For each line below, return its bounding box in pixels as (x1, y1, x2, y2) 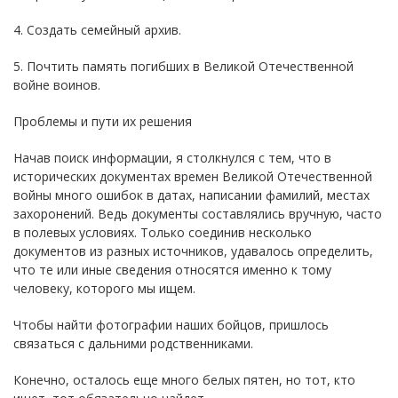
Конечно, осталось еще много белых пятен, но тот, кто (13, 370, 355, 388)
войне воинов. (13, 76, 100, 93)
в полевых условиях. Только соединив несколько (13, 223, 312, 241)
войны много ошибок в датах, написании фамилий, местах (13, 186, 370, 203)
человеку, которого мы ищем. (13, 279, 195, 297)
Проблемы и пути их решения (13, 112, 192, 130)
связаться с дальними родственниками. (13, 334, 253, 352)
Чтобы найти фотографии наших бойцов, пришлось (13, 315, 329, 333)
